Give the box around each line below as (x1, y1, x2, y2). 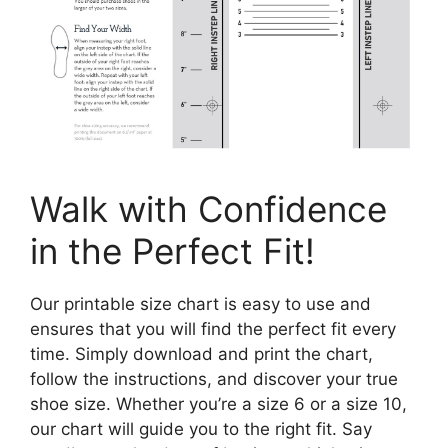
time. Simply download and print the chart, (30, 343, 373, 364)
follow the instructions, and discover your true (30, 368, 398, 389)
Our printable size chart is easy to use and (30, 293, 371, 314)
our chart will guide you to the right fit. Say (30, 418, 372, 439)
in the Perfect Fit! (30, 229, 315, 272)
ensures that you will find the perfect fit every (30, 318, 396, 339)
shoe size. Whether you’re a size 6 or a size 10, (30, 393, 407, 414)
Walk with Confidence (30, 187, 387, 230)
